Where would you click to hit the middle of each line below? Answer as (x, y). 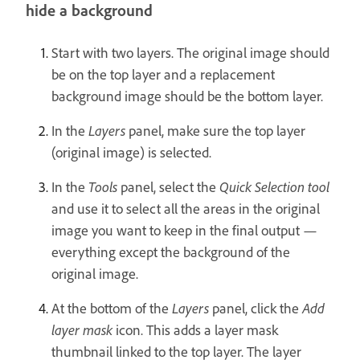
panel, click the (256, 308)
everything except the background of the (171, 252)
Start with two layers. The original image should (190, 53)
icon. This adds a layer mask (195, 330)
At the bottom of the (112, 308)
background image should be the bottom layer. (187, 96)
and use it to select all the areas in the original (186, 209)
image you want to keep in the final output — (184, 230)
